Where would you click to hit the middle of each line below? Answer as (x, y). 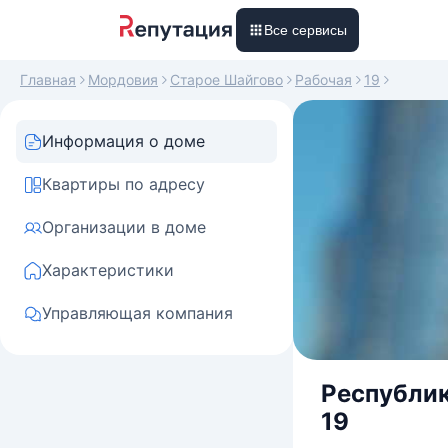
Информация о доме (123, 141)
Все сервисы (305, 30)
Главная (48, 79)
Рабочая (323, 79)
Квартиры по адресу (123, 184)
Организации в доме (124, 227)
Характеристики (108, 270)
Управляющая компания (137, 313)
